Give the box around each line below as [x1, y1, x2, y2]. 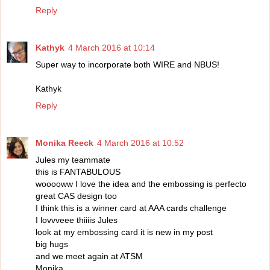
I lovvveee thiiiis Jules [36, 215, 118, 225]
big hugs [36, 239, 68, 250]
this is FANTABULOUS [36, 167, 121, 177]
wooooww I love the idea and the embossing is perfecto [36, 179, 246, 189]
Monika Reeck [36, 138, 93, 148]
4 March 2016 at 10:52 [97, 138, 184, 148]
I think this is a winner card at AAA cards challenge [36, 203, 227, 213]
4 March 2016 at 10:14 [68, 43, 155, 53]
